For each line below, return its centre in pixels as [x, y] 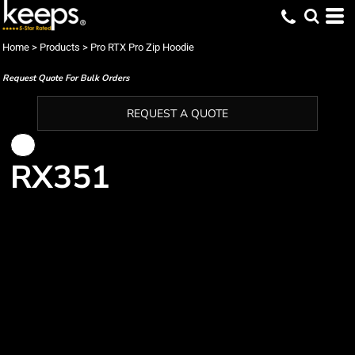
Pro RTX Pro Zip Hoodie [142, 47]
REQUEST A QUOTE [177, 114]
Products [60, 47]
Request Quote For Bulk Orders [66, 78]
